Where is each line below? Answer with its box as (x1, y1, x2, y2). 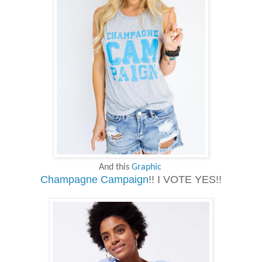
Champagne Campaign (40, 173, 149, 185)
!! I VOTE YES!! (149, 173, 222, 185)
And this (98, 162, 132, 172)
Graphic (131, 162, 161, 172)
